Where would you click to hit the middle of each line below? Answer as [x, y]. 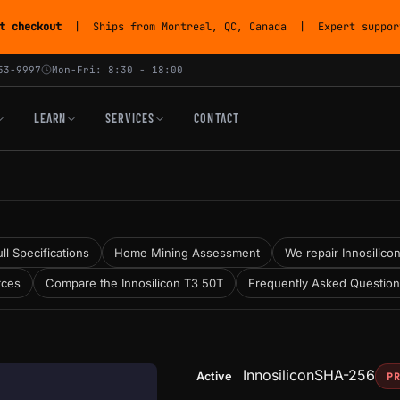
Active [214, 376]
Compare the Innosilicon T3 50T [134, 283]
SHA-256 [345, 375]
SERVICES [130, 118]
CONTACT [217, 118]
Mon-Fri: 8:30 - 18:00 [117, 70]
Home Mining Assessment [187, 252]
